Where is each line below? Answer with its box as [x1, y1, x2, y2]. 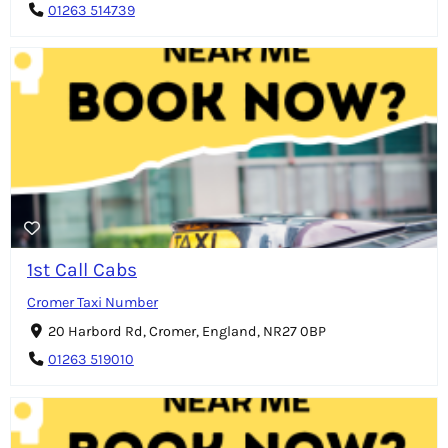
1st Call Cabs [27, 258, 137, 282]
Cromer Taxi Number [27, 294, 158, 312]
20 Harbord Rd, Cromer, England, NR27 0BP [47, 323, 326, 341]
